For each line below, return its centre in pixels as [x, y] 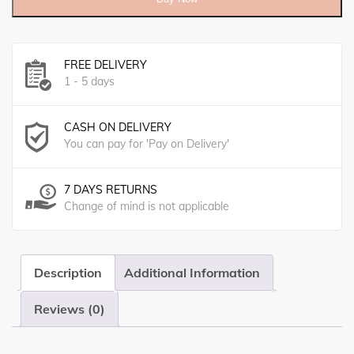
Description [68, 273]
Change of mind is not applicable [147, 206]
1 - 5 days [89, 81]
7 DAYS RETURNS [111, 190]
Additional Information [192, 273]
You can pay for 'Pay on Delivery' [147, 144]
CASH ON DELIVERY [118, 127]
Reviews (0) [70, 309]
